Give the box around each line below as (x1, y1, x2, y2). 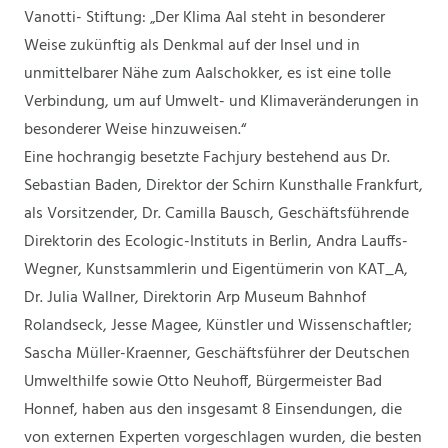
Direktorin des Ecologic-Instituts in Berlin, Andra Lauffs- (24, 229, 408, 255)
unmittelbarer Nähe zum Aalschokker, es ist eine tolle (24, 61, 391, 87)
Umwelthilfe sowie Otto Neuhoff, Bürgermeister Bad (24, 369, 382, 395)
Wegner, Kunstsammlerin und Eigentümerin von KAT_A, (24, 257, 408, 283)
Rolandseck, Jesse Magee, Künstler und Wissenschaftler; (24, 313, 412, 339)
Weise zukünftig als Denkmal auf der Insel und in (24, 33, 360, 59)
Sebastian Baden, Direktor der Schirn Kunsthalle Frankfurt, (24, 173, 423, 199)
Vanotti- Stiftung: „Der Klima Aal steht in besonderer (24, 5, 385, 31)
